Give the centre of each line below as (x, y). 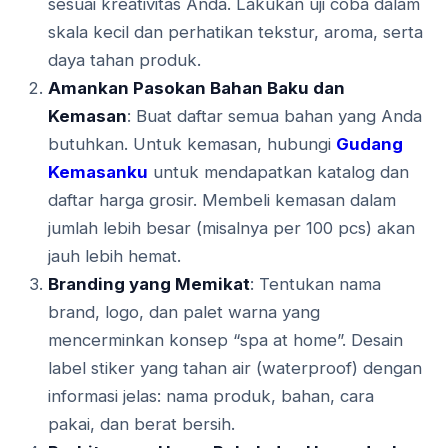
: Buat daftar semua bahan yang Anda (274, 116)
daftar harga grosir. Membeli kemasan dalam (222, 200)
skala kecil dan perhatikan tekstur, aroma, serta (235, 32)
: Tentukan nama (315, 284)
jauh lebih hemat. (114, 256)
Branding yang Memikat (149, 284)
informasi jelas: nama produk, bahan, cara (211, 396)
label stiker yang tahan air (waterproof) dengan (235, 368)
